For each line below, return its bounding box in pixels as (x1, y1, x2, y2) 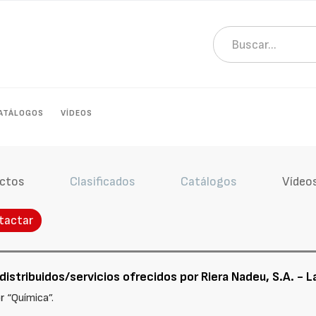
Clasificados (69, 174, 135, 189)
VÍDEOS (61, 108, 93, 119)
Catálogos (180, 174, 237, 189)
